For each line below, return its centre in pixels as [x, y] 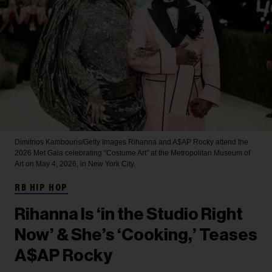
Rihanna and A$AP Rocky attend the [188, 142]
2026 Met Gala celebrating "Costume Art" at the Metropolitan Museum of [132, 153]
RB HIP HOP [41, 188]
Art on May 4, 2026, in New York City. [75, 164]
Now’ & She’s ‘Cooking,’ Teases [136, 235]
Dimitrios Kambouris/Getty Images [71, 142]
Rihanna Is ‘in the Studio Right [129, 214]
